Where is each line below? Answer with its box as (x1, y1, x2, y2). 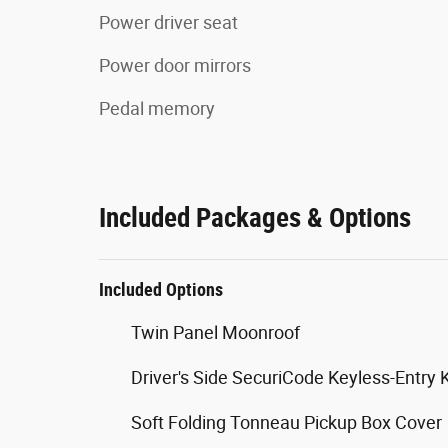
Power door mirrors (99, 54, 251, 76)
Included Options (99, 278, 223, 300)
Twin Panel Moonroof (131, 321, 300, 343)
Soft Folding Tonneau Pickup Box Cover (131, 411, 442, 433)
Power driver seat (99, 11, 238, 33)
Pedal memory (99, 97, 215, 119)
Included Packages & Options (99, 201, 411, 234)
